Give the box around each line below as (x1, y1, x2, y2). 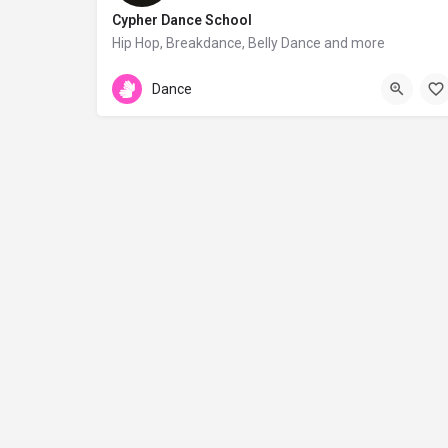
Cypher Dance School (112, 12, 252, 29)
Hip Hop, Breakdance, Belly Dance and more (112, 35, 385, 52)
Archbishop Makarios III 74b (135, 65, 297, 81)
